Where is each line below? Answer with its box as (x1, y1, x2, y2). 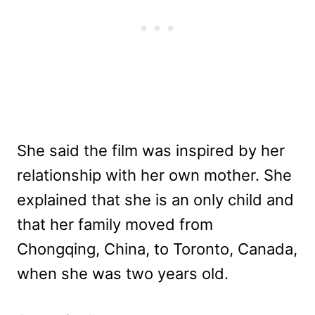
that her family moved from (17, 215, 213, 234)
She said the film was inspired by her (17, 141, 285, 160)
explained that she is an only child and (17, 191, 294, 210)
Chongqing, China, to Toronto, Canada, (17, 240, 297, 259)
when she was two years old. (17, 264, 229, 283)
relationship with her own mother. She (17, 166, 292, 185)
